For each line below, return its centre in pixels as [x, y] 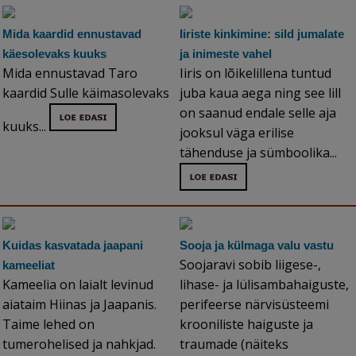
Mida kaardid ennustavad [72, 34]
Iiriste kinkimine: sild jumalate [262, 34]
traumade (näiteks [234, 344]
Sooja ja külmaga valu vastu [257, 246]
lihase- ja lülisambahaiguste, [264, 285]
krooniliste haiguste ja [246, 325]
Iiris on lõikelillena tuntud [255, 74]
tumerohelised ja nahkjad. [79, 344]
